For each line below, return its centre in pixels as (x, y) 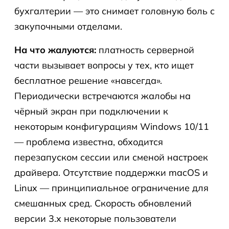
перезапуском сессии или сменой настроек (111, 157)
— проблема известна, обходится (89, 142)
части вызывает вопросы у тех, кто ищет (104, 65)
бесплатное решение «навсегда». (88, 81)
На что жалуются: (55, 50)
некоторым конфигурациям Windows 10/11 (112, 127)
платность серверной (145, 50)
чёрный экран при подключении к (91, 111)
